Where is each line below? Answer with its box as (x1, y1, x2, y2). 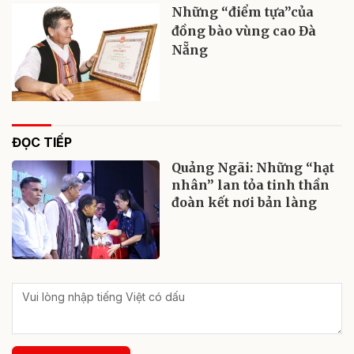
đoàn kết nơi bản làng (171, 194, 318, 210)
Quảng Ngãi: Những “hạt (171, 159, 335, 175)
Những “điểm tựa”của (171, 3, 314, 20)
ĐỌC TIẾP (12, 134, 72, 150)
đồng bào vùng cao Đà (171, 22, 317, 39)
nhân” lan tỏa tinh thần (171, 176, 330, 193)
